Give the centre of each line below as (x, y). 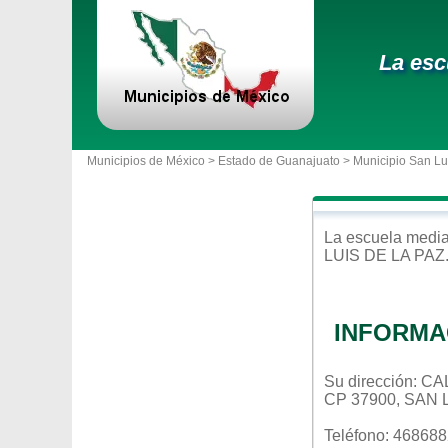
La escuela (365, 237)
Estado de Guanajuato (279, 161)
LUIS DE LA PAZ (384, 255)
